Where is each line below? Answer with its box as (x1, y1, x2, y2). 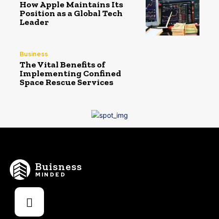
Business (20, 49, 48, 58)
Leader (20, 17, 49, 28)
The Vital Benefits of (20, 59, 105, 70)
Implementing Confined (20, 67, 121, 79)
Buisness (35, 159, 82, 173)
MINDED (35, 171, 66, 178)
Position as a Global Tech (20, 8, 123, 19)
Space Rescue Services (20, 76, 113, 88)
